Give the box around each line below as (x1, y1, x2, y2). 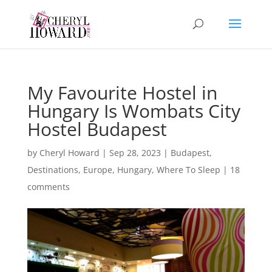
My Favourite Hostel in (27, 80, 217, 105)
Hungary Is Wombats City (27, 98, 240, 123)
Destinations (27, 164, 78, 175)
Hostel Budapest (27, 117, 167, 141)
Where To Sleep (156, 164, 220, 175)
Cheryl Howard (39, 147, 100, 158)
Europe (83, 164, 112, 175)
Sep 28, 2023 (109, 147, 161, 158)
